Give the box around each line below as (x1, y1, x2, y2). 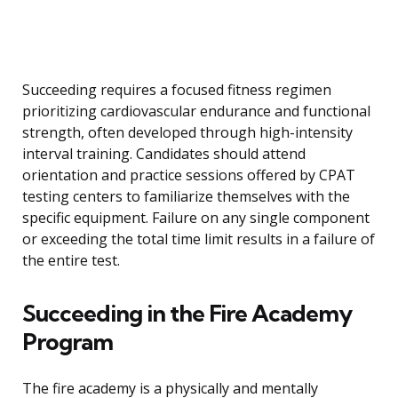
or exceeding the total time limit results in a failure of (22, 229, 375, 250)
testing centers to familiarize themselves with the (22, 187, 350, 207)
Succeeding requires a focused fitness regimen (22, 80, 331, 100)
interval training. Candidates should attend (22, 144, 306, 164)
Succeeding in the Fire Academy (22, 298, 352, 329)
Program (22, 327, 113, 357)
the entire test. (22, 251, 120, 271)
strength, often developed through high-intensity (22, 123, 353, 143)
